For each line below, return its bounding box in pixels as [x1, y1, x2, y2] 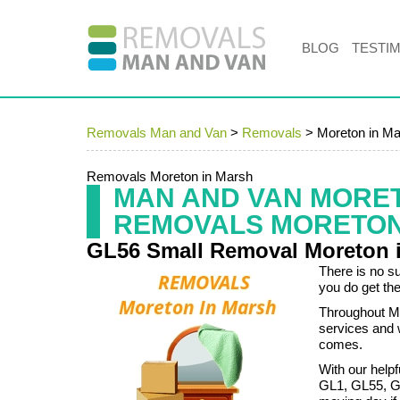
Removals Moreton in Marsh [87, 169, 253, 184]
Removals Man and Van [87, 125, 227, 140]
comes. [319, 337, 362, 352]
